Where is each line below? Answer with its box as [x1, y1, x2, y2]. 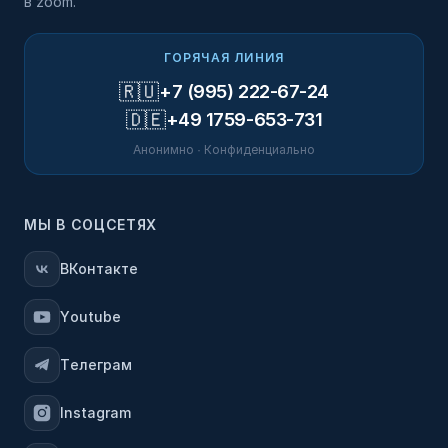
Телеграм [60, 356, 132, 373]
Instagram [60, 404, 131, 421]
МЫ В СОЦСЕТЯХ [24, 216, 158, 233]
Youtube [60, 308, 121, 325]
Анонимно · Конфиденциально [133, 142, 315, 157]
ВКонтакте [60, 260, 138, 277]
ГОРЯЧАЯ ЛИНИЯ [163, 50, 285, 65]
